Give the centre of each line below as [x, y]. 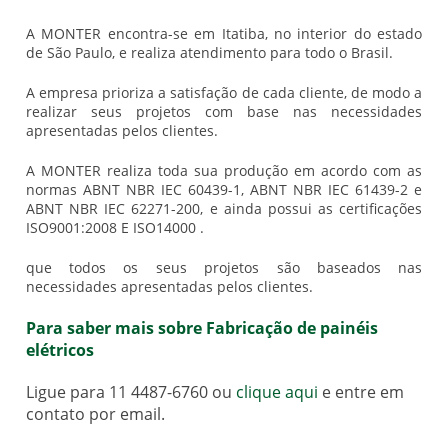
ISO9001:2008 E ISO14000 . [114, 228]
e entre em [360, 392]
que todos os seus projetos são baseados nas [224, 268]
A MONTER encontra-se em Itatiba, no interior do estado [224, 34]
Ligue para [67, 392]
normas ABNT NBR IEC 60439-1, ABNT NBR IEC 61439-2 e [224, 190]
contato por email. [95, 414]
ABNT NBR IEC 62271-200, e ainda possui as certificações [224, 209]
